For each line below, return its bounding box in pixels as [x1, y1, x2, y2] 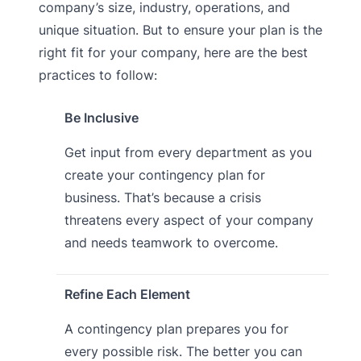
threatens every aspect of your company [64, 212, 313, 229]
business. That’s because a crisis [64, 189, 261, 206]
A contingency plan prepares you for [64, 321, 288, 338]
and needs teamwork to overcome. [64, 234, 278, 251]
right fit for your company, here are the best [39, 44, 308, 61]
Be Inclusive [64, 110, 139, 127]
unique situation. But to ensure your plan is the [39, 22, 322, 39]
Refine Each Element [64, 286, 190, 303]
